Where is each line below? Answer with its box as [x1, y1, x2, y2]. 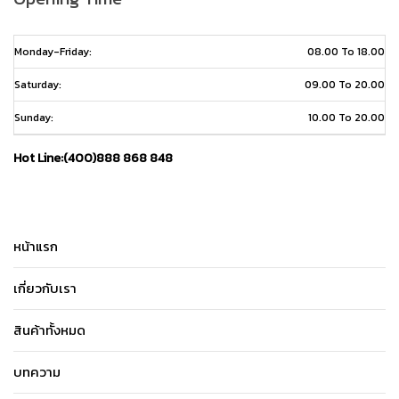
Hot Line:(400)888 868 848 [13, 149, 173, 168]
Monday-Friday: [14, 44, 92, 61]
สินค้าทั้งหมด [13, 319, 85, 340]
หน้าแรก [13, 235, 58, 256]
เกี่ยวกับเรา [13, 277, 77, 298]
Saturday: [14, 77, 61, 94]
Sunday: [14, 110, 53, 126]
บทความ [13, 361, 61, 382]
